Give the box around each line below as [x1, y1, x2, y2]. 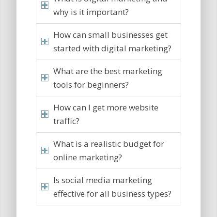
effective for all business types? [53, 188, 171, 200]
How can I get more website [53, 102, 158, 113]
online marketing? [53, 152, 122, 163]
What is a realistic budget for [53, 138, 164, 150]
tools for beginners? [53, 79, 129, 91]
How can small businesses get [53, 29, 168, 41]
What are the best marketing [53, 65, 162, 77]
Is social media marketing [53, 174, 152, 186]
